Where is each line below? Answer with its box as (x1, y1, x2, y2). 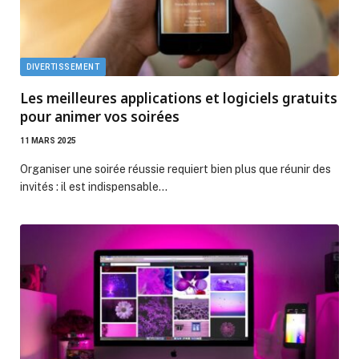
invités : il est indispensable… (20, 179, 167, 193)
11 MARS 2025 (20, 135, 76, 145)
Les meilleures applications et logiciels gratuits (20, 88, 337, 107)
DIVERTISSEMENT (26, 62, 99, 71)
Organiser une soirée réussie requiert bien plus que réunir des (20, 162, 331, 175)
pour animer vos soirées (20, 107, 179, 126)
